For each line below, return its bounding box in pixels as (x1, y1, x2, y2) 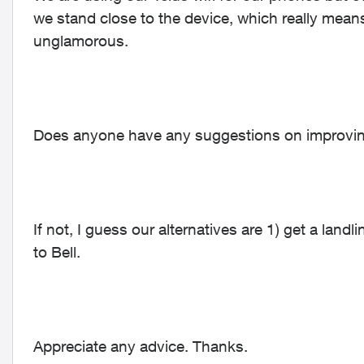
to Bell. (33, 243, 80, 261)
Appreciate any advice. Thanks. (33, 337, 248, 355)
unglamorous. (33, 32, 128, 50)
